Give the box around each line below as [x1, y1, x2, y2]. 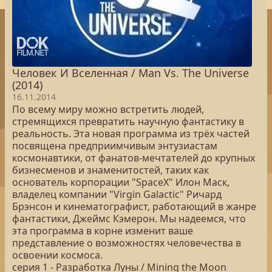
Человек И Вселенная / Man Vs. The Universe [12, 66, 249, 80]
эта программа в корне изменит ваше [12, 224, 193, 237]
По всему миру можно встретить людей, [12, 103, 204, 116]
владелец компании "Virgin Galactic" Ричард [12, 188, 222, 201]
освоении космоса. [12, 248, 103, 262]
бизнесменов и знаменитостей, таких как [12, 163, 209, 177]
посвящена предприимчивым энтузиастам [12, 139, 217, 152]
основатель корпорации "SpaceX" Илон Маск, [12, 175, 229, 189]
